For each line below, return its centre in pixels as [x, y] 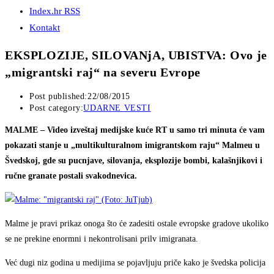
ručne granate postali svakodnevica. [71, 176]
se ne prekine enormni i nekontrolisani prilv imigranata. [102, 239]
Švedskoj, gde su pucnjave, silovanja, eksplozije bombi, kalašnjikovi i [134, 161]
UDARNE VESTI [117, 108]
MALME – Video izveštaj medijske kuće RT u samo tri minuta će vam [135, 130]
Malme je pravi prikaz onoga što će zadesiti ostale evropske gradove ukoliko [137, 224]
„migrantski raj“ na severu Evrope [103, 72]
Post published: [58, 97]
